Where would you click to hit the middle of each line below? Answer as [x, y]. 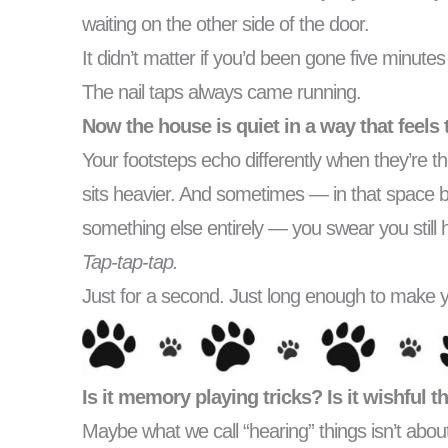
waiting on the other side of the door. [225, 24]
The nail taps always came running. [221, 92]
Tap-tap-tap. [130, 262]
